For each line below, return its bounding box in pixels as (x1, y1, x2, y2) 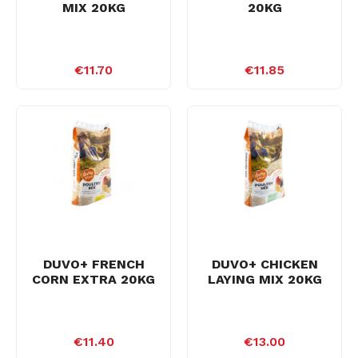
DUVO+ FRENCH (42, 257, 145, 272)
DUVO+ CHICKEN (211, 257, 318, 272)
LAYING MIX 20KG (207, 272, 322, 287)
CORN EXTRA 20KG (32, 272, 155, 287)
